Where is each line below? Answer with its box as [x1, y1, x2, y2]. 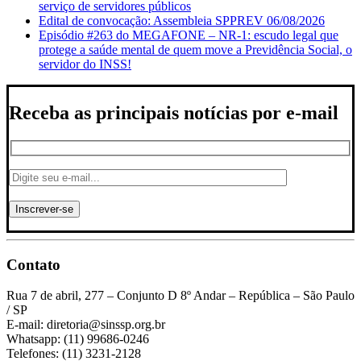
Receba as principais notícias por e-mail [9, 102, 338, 124]
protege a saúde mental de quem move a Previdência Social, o [39, 42, 352, 56]
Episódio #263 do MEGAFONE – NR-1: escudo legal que [39, 27, 338, 42]
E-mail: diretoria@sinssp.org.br [6, 317, 165, 332]
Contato [6, 255, 60, 273]
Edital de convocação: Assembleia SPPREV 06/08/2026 [39, 13, 325, 27]
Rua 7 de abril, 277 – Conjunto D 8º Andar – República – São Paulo [6, 288, 355, 303]
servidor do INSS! [39, 56, 131, 71]
